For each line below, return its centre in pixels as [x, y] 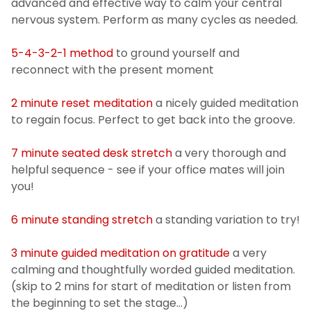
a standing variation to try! [226, 220]
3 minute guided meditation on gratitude [120, 253]
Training [56, 18]
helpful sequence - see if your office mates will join [148, 170]
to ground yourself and [176, 53]
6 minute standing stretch [82, 220]
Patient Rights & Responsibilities [126, 55]
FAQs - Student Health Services [125, 129]
